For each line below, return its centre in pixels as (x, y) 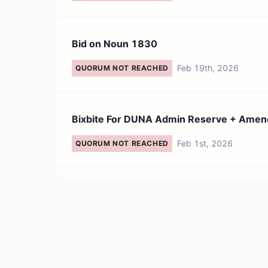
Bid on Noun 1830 (115, 44)
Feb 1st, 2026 (205, 143)
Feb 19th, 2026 (208, 68)
